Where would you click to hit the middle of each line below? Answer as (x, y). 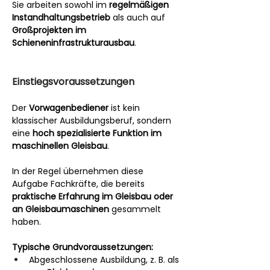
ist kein (125, 108)
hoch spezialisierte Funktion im (98, 133)
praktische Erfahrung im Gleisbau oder (94, 196)
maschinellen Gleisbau (60, 146)
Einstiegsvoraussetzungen (73, 82)
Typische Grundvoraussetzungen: (83, 247)
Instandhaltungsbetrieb (61, 17)
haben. (27, 222)
